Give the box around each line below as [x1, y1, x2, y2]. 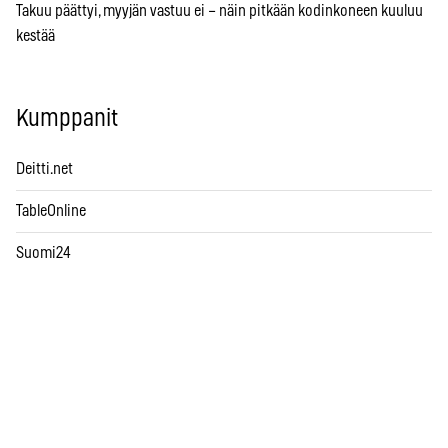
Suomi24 [16, 244, 71, 261]
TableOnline [16, 202, 86, 219]
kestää [16, 27, 55, 44]
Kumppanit [16, 106, 118, 131]
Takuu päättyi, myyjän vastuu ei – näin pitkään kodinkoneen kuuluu [16, 2, 423, 19]
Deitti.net [16, 160, 73, 177]
